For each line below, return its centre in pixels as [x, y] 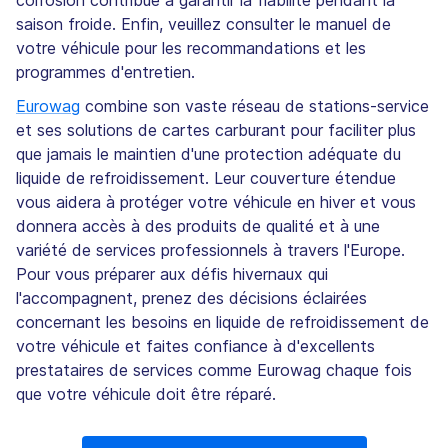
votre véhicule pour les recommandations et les [191, 47]
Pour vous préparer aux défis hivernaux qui [172, 273]
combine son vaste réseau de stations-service [254, 105]
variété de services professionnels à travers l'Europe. [210, 249]
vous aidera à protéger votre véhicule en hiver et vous [216, 201]
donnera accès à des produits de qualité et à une [198, 225]
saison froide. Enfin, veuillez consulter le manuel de [203, 23]
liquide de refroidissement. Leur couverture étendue [206, 177]
